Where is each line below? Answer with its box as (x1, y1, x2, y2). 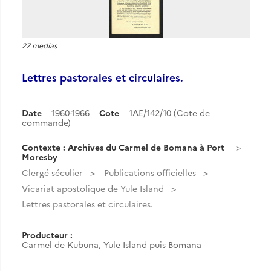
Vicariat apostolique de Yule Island (22, 182, 164, 194)
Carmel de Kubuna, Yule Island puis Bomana (22, 238, 201, 250)
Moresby (22, 151, 57, 163)
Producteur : (22, 229, 73, 241)
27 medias (22, 40, 57, 50)
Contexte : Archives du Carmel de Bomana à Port (22, 141, 224, 153)
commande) (22, 116, 71, 128)
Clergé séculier (22, 166, 83, 178)
